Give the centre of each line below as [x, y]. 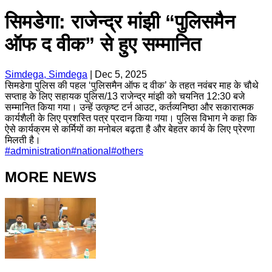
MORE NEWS [51, 177]
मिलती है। [23, 140]
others [130, 151]
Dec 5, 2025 [121, 74]
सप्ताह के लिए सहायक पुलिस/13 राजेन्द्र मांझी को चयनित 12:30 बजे [125, 96]
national [94, 151]
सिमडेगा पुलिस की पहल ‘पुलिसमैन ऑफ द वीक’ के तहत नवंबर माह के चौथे [132, 85]
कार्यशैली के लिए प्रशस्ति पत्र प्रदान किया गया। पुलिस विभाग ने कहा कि [131, 118]
